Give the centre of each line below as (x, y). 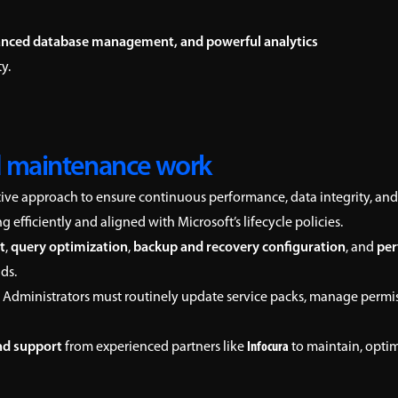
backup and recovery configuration (239, 248)
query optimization (69, 248)
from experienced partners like (155, 347)
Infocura (268, 347)
